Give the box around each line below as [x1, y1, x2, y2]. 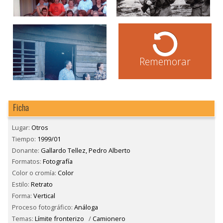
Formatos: [12, 157, 43, 166]
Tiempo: [12, 134, 37, 143]
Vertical [33, 191, 55, 200]
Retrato [31, 180, 53, 189]
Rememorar [139, 55, 191, 69]
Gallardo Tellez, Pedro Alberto [41, 145, 130, 155]
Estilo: [12, 180, 31, 189]
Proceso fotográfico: [12, 202, 74, 212]
